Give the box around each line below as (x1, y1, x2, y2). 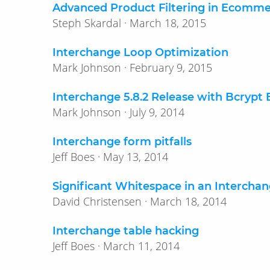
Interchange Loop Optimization (52, 46, 228, 60)
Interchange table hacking (52, 224, 199, 238)
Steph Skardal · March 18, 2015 (130, 16, 206, 31)
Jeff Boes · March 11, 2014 (103, 239, 180, 254)
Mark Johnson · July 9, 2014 (130, 105, 184, 120)
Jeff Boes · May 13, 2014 (103, 149, 168, 165)
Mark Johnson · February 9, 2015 (130, 60, 212, 75)
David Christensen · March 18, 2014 (150, 194, 227, 209)
